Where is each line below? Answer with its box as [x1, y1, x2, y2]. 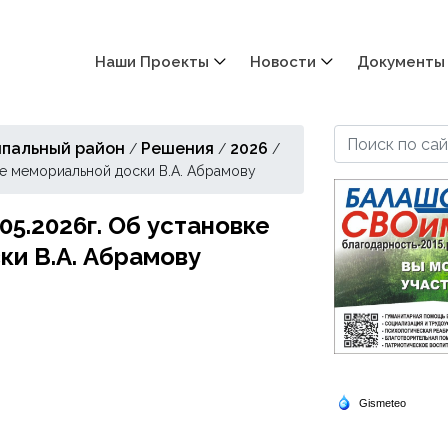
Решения [141, 139, 214, 158]
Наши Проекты [94, 53, 209, 71]
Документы [356, 53, 445, 71]
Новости [249, 53, 316, 71]
